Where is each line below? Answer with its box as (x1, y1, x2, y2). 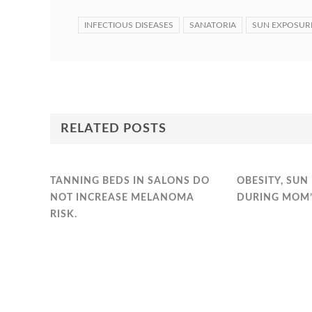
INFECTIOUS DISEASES (84, 21, 173, 30)
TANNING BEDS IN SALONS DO (50, 176, 210, 187)
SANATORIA (189, 21, 236, 30)
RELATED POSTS (61, 123, 166, 136)
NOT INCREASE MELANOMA (50, 193, 194, 203)
